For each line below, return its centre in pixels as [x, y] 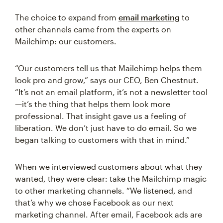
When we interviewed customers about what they [109, 167]
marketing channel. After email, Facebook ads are [109, 215]
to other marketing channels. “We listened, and [104, 191]
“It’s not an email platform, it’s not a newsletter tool [111, 92]
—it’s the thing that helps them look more [93, 104]
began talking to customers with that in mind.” [102, 140]
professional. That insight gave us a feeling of [101, 116]
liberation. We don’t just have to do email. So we [106, 128]
